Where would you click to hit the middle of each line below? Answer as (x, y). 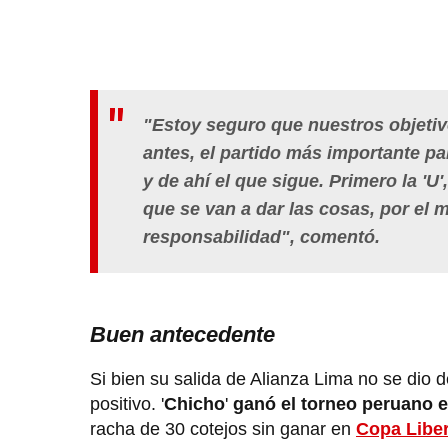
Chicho (194, 404)
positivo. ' (127, 404)
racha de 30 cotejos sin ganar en (223, 429)
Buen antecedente (182, 335)
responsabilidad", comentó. (261, 237)
